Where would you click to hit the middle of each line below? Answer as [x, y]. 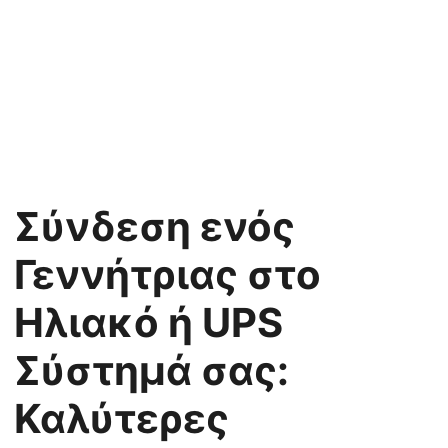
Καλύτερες [121, 418]
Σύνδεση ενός [154, 226]
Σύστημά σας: [151, 370]
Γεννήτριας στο [167, 274]
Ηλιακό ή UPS [148, 322]
